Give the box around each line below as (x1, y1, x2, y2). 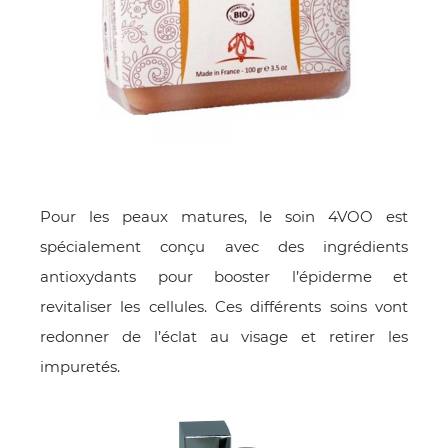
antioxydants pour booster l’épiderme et (40, 267, 408, 287)
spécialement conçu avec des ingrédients (40, 237, 408, 257)
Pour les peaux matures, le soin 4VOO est (40, 207, 408, 227)
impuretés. (40, 357, 124, 377)
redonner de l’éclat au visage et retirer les (40, 327, 408, 347)
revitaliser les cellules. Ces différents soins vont (40, 297, 408, 317)
